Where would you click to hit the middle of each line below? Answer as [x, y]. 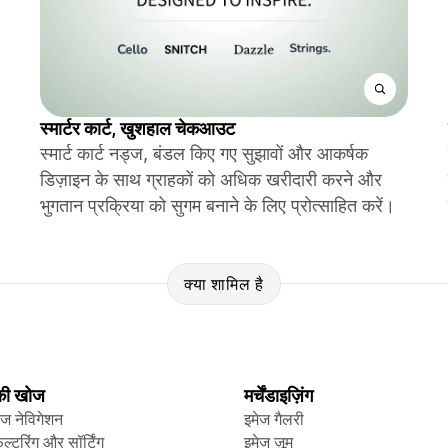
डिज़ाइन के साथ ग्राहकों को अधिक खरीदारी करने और [211, 179]
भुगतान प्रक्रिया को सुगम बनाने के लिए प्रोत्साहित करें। [217, 205]
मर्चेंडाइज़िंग [278, 395]
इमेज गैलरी [274, 419]
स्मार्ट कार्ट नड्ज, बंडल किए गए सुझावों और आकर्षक [204, 153]
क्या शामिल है [224, 283]
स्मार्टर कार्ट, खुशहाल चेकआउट [137, 128]
